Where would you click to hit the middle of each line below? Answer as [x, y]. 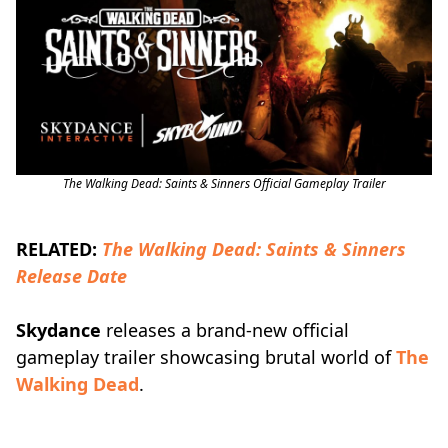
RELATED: [59, 249]
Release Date [71, 276]
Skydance [58, 330]
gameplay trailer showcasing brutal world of [206, 357]
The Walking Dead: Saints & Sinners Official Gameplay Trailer [224, 183]
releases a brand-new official [225, 330]
